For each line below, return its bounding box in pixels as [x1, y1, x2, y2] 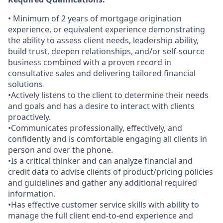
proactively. [8, 111, 51, 122]
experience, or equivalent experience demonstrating [8, 24, 205, 35]
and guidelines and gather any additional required [8, 177, 197, 188]
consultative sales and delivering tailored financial [8, 68, 196, 79]
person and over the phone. [8, 144, 113, 155]
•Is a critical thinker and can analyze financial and [8, 155, 193, 166]
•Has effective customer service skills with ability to [8, 199, 199, 210]
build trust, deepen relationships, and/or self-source [8, 46, 205, 57]
